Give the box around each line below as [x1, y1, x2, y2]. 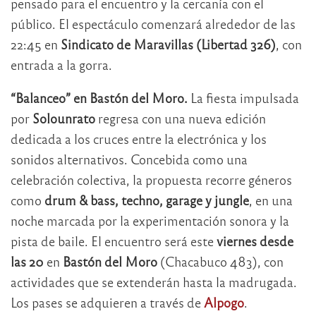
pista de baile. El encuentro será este [11, 232, 217, 249]
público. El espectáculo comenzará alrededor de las [11, 15, 296, 32]
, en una [249, 191, 293, 208]
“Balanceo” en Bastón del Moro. [11, 89, 188, 106]
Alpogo [204, 293, 244, 310]
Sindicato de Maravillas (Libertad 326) [61, 35, 276, 52]
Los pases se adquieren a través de [11, 293, 204, 310]
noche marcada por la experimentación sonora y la [11, 212, 289, 229]
